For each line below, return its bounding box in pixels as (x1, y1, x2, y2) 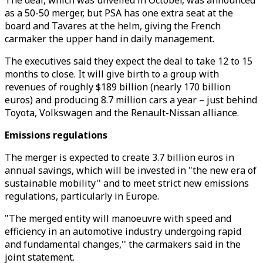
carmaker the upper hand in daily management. (5, 32, 214, 45)
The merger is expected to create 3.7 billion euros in (5, 151, 234, 164)
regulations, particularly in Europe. (5, 190, 159, 203)
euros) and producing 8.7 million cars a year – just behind (5, 93, 257, 106)
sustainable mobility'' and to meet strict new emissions (5, 177, 249, 190)
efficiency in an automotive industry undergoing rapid (5, 225, 241, 238)
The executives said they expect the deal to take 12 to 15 (5, 55, 252, 68)
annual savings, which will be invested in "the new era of (5, 164, 257, 177)
